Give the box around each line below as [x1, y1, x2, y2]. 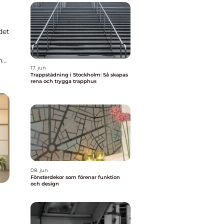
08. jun [30, 167, 48, 173]
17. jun [30, 64, 46, 71]
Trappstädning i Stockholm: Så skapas [30, 71, 128, 78]
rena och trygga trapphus [30, 78, 96, 84]
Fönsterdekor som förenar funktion [30, 174, 120, 180]
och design [30, 180, 59, 187]
